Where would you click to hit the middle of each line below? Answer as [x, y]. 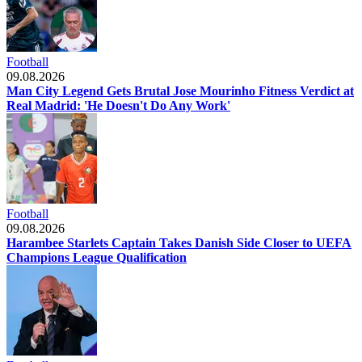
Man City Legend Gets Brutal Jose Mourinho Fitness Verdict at [180, 90]
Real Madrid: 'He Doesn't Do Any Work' [118, 105]
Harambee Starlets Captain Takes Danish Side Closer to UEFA [179, 242]
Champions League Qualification [97, 257]
